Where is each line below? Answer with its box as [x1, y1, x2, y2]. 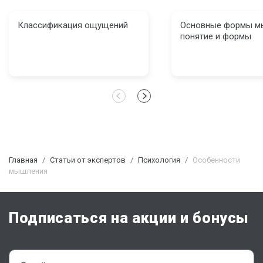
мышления [9, 167, 48, 176]
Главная [9, 156, 38, 164]
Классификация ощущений [18, 20, 128, 31]
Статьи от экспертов [50, 156, 126, 164]
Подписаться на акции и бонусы [9, 210, 249, 227]
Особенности [193, 156, 240, 164]
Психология [138, 156, 180, 164]
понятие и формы [180, 31, 251, 42]
